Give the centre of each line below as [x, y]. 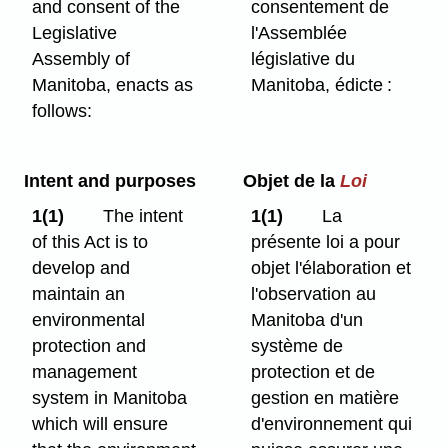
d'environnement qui [332, 423]
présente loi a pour [326, 241]
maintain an [79, 293]
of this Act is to [90, 241]
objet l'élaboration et [331, 267]
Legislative [75, 33]
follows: [62, 111]
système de [297, 345]
